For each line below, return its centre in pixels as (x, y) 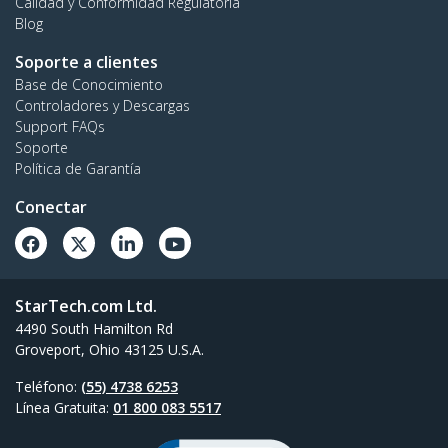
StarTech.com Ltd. (86, 306)
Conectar (51, 207)
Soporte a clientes (86, 62)
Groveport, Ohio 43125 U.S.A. (109, 350)
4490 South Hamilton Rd (94, 329)
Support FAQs (60, 127)
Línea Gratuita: (64, 408)
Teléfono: (48, 387)
